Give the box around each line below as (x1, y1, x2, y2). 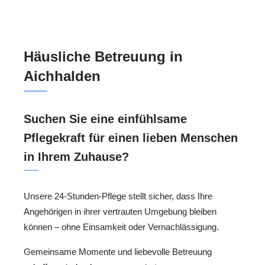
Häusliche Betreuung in (24, 48, 183, 64)
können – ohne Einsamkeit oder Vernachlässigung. (24, 221, 219, 232)
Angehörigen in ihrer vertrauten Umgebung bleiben (24, 206, 216, 216)
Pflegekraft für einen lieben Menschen (24, 131, 238, 144)
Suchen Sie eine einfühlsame (24, 112, 187, 125)
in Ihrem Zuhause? (24, 150, 129, 163)
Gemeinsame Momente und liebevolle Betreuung (24, 247, 212, 257)
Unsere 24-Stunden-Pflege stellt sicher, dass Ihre (24, 190, 212, 201)
